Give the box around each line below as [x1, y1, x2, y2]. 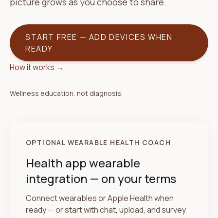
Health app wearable [26, 155, 140, 171]
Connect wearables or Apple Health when [26, 193, 174, 203]
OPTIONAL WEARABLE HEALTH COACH [26, 138, 171, 147]
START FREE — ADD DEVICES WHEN [25, 32, 173, 42]
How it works [10, 62, 54, 73]
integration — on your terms [26, 170, 176, 186]
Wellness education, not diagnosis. [10, 89, 123, 98]
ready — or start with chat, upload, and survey [26, 204, 186, 215]
